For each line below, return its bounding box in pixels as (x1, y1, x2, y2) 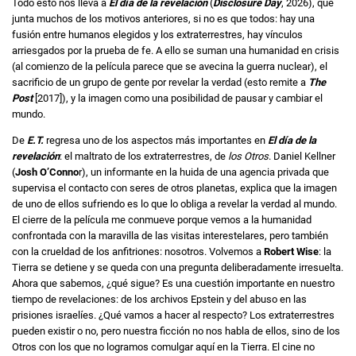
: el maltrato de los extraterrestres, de (60, 149, 228, 162)
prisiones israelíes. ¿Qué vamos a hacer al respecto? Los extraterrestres (12, 308, 335, 321)
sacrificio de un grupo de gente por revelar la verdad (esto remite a (12, 75, 308, 88)
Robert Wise (264, 245, 319, 257)
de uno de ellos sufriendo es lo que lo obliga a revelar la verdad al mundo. (12, 197, 337, 210)
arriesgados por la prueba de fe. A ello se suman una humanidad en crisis (12, 44, 339, 56)
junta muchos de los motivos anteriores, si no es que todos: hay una (12, 12, 315, 25)
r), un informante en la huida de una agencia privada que (79, 165, 329, 178)
